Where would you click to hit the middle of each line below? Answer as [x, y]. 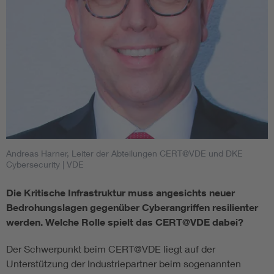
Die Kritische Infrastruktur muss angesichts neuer [120, 193]
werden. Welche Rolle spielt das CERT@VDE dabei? [125, 222]
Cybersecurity [33, 165]
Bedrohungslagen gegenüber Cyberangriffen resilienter [132, 208]
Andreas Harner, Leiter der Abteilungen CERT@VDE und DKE [124, 154]
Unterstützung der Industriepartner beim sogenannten [124, 264]
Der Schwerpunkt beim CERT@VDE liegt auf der [111, 249]
